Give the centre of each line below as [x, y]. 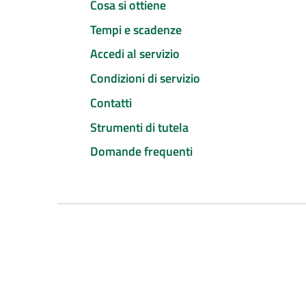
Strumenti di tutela [139, 127]
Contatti [111, 102]
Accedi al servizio [135, 54]
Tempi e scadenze [136, 29]
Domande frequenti [141, 152]
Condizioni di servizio [145, 79]
